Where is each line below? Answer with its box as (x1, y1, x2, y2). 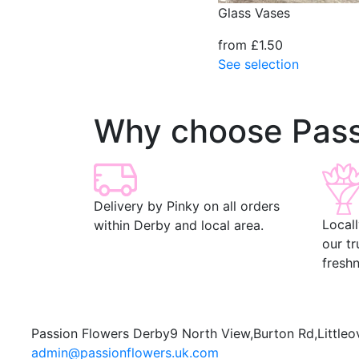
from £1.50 (218, 36, 283, 53)
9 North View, (170, 325, 253, 341)
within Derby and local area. (94, 216, 264, 233)
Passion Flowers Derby (31, 325, 170, 341)
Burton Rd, (253, 325, 317, 341)
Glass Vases (218, 4, 290, 21)
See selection (218, 55, 299, 72)
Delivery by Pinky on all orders (94, 197, 280, 214)
